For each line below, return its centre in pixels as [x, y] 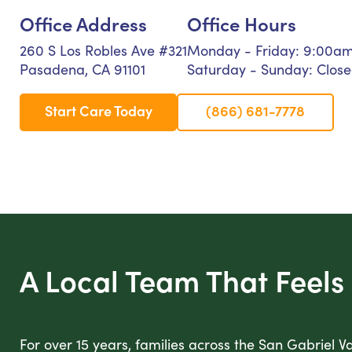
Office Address [83, 23]
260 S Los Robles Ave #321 [103, 50]
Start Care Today [98, 110]
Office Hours [242, 23]
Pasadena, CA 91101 [82, 69]
